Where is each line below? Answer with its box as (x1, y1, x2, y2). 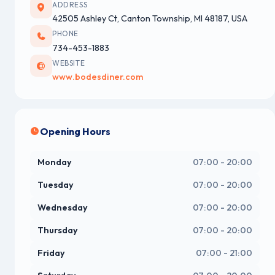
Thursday (37, 225, 78, 236)
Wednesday (37, 202, 88, 214)
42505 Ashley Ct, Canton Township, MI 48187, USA (52, 13, 247, 25)
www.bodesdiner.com (52, 71, 143, 83)
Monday (37, 157, 72, 168)
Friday (37, 247, 65, 259)
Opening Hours (40, 125, 110, 138)
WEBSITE (52, 58, 85, 68)
